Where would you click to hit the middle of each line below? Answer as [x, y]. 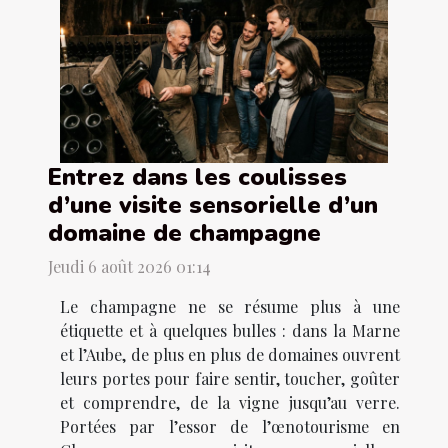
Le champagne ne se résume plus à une [230, 306]
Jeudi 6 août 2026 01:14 [129, 266]
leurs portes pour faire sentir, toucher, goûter [230, 378]
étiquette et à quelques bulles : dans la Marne [230, 330]
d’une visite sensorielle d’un [213, 204]
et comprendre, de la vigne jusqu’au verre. [230, 402]
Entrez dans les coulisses [197, 176]
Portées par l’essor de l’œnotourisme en [230, 426]
